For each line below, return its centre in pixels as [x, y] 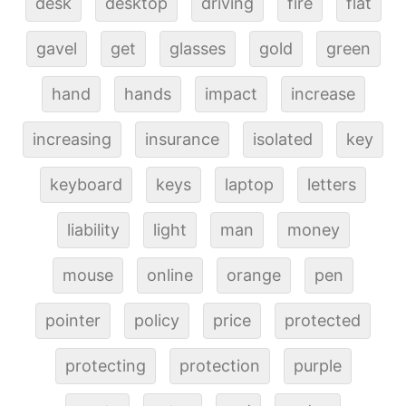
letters [332, 184]
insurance [182, 139]
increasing [72, 139]
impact [231, 93]
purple [317, 365]
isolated [283, 139]
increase [323, 93]
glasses [197, 48]
